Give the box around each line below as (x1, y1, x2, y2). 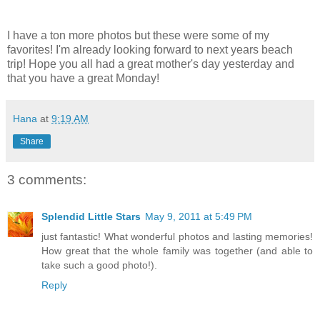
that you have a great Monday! (7, 71, 159, 84)
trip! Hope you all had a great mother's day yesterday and (7, 57, 294, 70)
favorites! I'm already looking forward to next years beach (7, 43, 293, 56)
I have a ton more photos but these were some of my (7, 29, 269, 41)
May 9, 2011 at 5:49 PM (145, 211, 252, 223)
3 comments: (7, 171, 86, 187)
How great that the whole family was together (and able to (41, 245, 313, 257)
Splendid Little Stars (41, 211, 141, 223)
